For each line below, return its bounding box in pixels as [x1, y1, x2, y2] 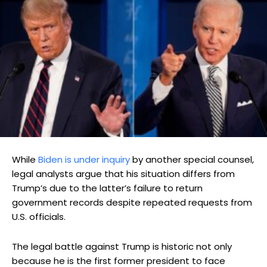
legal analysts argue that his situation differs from [12, 167, 235, 181]
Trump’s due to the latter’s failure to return [12, 182, 203, 195]
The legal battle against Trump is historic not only [12, 240, 232, 253]
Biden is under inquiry [38, 153, 130, 166]
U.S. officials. [12, 210, 66, 223]
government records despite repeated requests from [12, 196, 252, 209]
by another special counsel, [130, 153, 254, 166]
